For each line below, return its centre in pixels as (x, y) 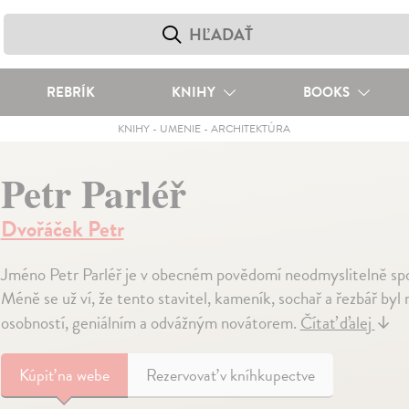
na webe (83, 375)
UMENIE (181, 129)
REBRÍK (70, 92)
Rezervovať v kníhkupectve (230, 375)
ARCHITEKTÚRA (251, 129)
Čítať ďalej (337, 323)
